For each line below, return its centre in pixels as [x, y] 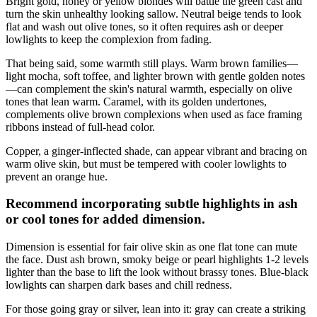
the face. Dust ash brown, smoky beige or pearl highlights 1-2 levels [157, 260]
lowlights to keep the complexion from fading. [109, 39]
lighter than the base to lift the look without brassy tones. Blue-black [157, 272]
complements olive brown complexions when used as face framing [154, 114]
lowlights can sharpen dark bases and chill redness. [119, 285]
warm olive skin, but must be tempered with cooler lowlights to [146, 163]
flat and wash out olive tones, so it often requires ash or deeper [144, 26]
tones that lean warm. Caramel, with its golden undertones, [136, 101]
